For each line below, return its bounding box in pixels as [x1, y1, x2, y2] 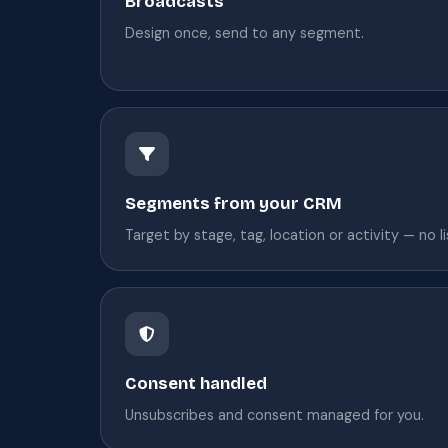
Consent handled [125, 373, 267, 393]
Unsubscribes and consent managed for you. [125, 405, 424, 424]
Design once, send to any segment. [125, 23, 364, 42]
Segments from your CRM [125, 193, 342, 213]
